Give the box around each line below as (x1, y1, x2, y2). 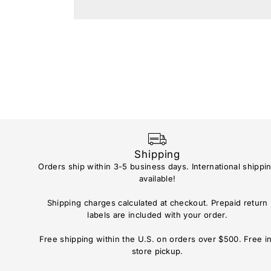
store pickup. (131, 246, 183, 256)
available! (139, 173, 176, 183)
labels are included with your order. (87, 209, 228, 220)
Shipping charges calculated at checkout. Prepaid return (47, 197, 268, 207)
